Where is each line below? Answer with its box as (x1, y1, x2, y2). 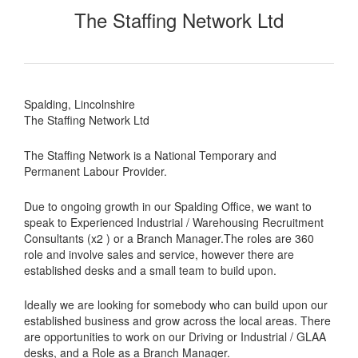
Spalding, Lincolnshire (24, 96, 135, 112)
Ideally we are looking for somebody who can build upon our (24, 296, 328, 313)
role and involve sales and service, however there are (24, 245, 294, 262)
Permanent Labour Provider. (24, 162, 167, 179)
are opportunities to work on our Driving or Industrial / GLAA (24, 328, 326, 345)
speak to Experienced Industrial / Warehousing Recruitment (24, 213, 324, 230)
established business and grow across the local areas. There (24, 312, 331, 329)
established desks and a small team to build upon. (24, 261, 276, 278)
